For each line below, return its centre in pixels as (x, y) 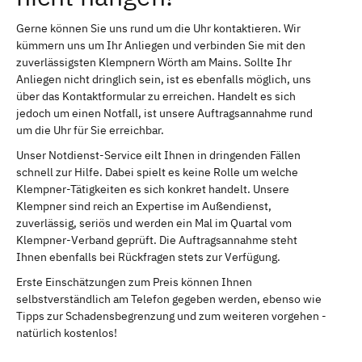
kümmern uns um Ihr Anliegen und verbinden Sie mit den (161, 45)
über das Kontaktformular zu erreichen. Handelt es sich (156, 96)
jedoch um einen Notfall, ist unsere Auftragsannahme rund (164, 113)
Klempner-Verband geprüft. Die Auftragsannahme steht (157, 240)
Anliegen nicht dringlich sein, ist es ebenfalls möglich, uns (164, 79)
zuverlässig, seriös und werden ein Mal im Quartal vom (154, 223)
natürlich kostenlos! (67, 333)
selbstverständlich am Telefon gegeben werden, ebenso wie (169, 299)
